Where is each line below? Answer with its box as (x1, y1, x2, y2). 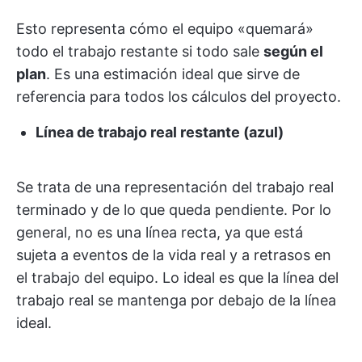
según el (263, 42, 323, 60)
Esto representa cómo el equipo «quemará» (16, 19, 314, 37)
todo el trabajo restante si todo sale (16, 42, 263, 60)
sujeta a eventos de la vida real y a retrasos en (16, 246, 331, 263)
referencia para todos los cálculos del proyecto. (16, 87, 341, 105)
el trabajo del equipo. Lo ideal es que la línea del (16, 268, 339, 286)
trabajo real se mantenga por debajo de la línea (16, 291, 336, 309)
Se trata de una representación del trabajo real (16, 178, 334, 196)
